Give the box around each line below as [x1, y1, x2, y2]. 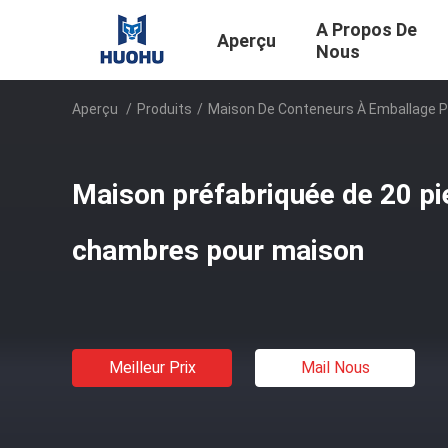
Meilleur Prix [108, 358, 196, 377]
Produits [137, 101, 192, 117]
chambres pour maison [72, 234, 364, 267]
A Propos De [316, 19, 417, 41]
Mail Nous [300, 358, 370, 377]
